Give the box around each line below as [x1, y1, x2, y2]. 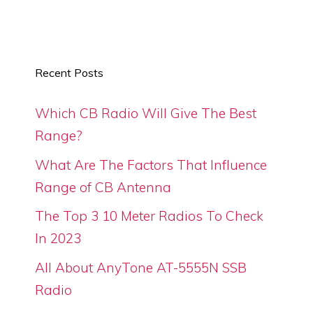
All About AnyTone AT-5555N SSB [35, 259, 247, 276]
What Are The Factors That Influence [35, 156, 267, 173]
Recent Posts [35, 66, 103, 80]
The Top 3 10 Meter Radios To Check [35, 208, 263, 224]
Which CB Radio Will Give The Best [35, 105, 256, 122]
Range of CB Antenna [35, 178, 171, 196]
